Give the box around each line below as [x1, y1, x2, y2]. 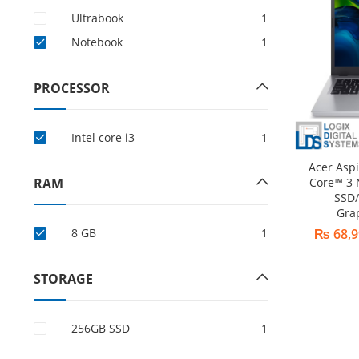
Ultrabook [71, 10, 123, 26]
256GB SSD [71, 321, 130, 336]
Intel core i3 [71, 130, 135, 145]
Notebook [71, 34, 123, 50]
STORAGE [33, 270, 93, 288]
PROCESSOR [33, 79, 110, 97]
